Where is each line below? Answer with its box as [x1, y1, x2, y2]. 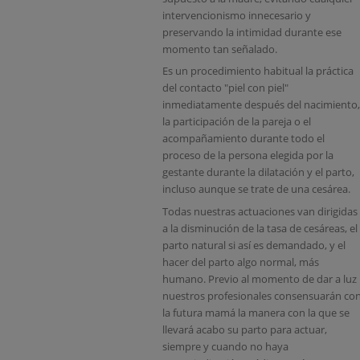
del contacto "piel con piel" [162, 80, 288, 96]
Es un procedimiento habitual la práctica [162, 63, 354, 79]
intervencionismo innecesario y [162, 7, 311, 22]
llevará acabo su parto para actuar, [162, 321, 327, 337]
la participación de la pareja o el [162, 114, 311, 129]
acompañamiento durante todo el [162, 131, 325, 146]
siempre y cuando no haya [162, 338, 288, 354]
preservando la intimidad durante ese [162, 24, 342, 39]
